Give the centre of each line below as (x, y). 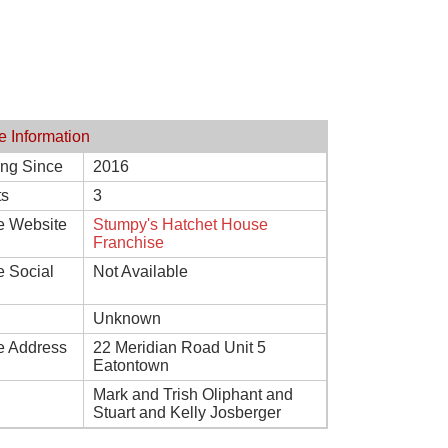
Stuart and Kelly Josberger (187, 412)
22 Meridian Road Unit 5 (179, 347)
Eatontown (131, 365)
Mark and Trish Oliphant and (193, 394)
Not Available (140, 271)
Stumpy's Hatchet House (180, 224)
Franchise (128, 242)
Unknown (127, 318)
